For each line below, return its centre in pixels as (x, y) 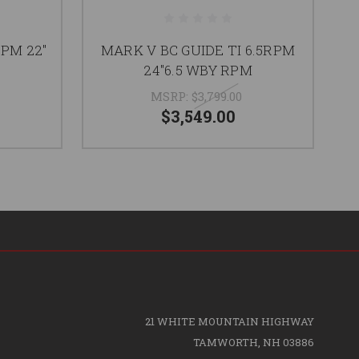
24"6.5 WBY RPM (198, 70)
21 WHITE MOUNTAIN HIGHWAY (229, 321)
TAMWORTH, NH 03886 (253, 342)
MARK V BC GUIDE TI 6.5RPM (198, 50)
